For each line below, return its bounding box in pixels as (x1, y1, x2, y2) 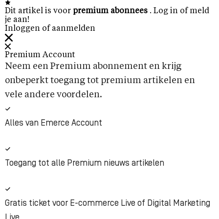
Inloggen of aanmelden (5, 25, 95, 33)
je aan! (5, 16, 29, 24)
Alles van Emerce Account (5, 119, 102, 128)
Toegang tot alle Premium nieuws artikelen (5, 159, 164, 168)
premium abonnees (73, 7, 148, 15)
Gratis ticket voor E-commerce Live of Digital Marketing (5, 199, 210, 208)
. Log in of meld (148, 7, 209, 15)
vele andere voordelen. (5, 90, 102, 99)
